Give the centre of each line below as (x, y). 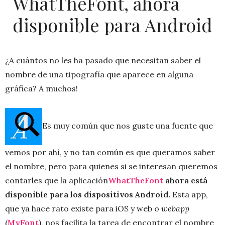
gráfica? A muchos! (41, 88)
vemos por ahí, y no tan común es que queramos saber (110, 152)
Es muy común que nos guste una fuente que (128, 126)
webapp (175, 208)
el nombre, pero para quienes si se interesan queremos (111, 166)
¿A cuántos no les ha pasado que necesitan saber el (103, 60)
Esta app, (190, 194)
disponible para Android (113, 25)
